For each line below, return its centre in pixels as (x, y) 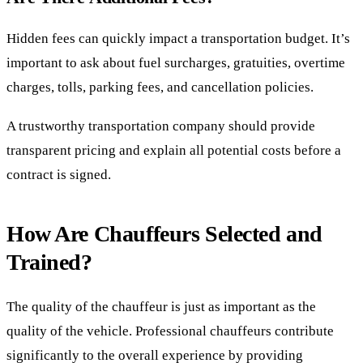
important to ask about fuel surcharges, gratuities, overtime (176, 62)
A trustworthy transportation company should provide (161, 126)
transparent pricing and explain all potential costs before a (174, 151)
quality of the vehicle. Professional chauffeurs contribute (170, 331)
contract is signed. (59, 175)
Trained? (49, 263)
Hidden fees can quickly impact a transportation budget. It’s (178, 38)
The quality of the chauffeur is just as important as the (161, 307)
